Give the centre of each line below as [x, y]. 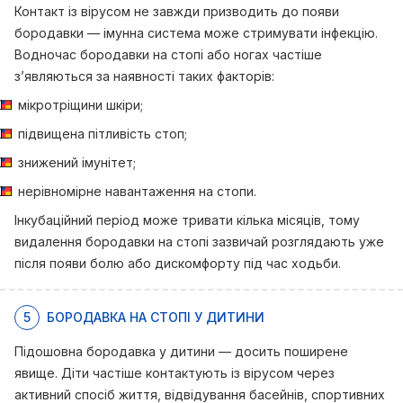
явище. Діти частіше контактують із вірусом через [175, 373]
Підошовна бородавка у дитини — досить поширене [181, 351]
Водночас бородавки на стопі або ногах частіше [168, 54]
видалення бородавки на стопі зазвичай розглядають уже [199, 242]
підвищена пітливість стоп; [103, 134]
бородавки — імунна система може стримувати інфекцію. [196, 33]
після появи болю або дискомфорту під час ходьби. [178, 263]
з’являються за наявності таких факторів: [144, 76]
